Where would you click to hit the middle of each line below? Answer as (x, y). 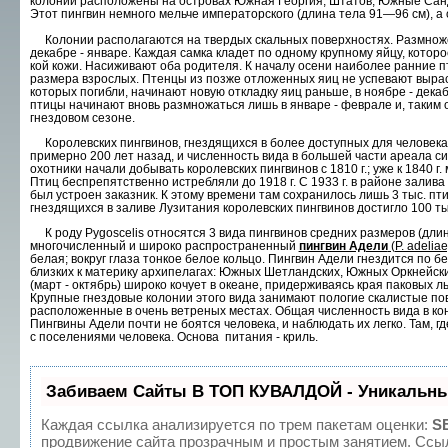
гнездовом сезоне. (82, 117)
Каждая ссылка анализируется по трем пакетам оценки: (236, 424)
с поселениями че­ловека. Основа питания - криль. (173, 336)
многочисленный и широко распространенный (164, 245)
